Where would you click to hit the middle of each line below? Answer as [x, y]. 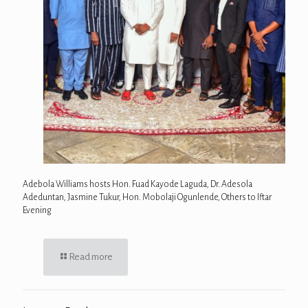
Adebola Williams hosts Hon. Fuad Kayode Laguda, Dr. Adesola [137, 184]
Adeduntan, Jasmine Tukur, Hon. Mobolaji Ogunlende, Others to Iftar [147, 197]
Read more [91, 256]
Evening [37, 210]
